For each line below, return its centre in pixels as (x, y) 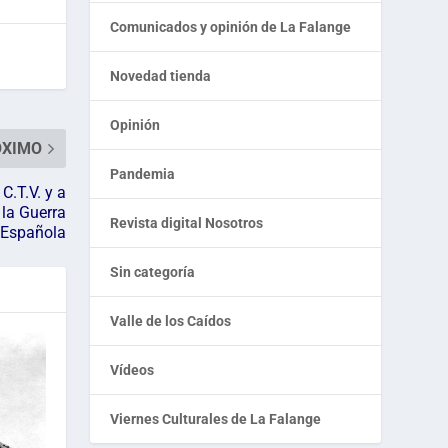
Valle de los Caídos (171, 321)
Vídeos (132, 370)
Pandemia (143, 174)
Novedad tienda (161, 76)
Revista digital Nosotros (187, 223)
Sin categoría (153, 272)
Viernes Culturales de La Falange (216, 419)
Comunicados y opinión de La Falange (231, 27)
